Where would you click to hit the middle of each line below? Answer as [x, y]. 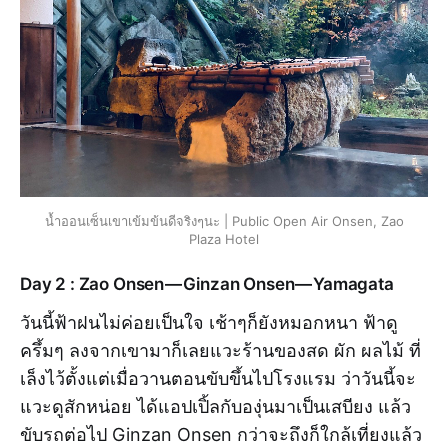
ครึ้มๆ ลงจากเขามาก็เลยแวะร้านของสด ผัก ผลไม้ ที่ [220, 350]
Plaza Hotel [224, 239]
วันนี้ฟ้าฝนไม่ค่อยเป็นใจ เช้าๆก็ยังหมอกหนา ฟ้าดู [209, 322]
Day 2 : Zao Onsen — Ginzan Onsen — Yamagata [207, 283]
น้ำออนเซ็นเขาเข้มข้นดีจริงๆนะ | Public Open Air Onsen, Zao [224, 221]
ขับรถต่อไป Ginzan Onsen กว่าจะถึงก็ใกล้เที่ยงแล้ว [221, 434]
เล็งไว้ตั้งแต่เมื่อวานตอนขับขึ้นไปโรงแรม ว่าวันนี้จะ [218, 378]
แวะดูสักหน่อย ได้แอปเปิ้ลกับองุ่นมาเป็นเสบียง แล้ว [215, 406]
